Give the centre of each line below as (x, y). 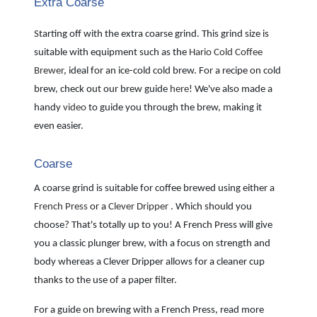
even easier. (59, 126)
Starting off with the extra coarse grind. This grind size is (151, 34)
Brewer (49, 71)
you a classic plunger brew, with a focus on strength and (152, 243)
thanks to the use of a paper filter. (105, 280)
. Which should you (210, 207)
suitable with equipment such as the (111, 52)
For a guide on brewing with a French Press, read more (149, 310)
